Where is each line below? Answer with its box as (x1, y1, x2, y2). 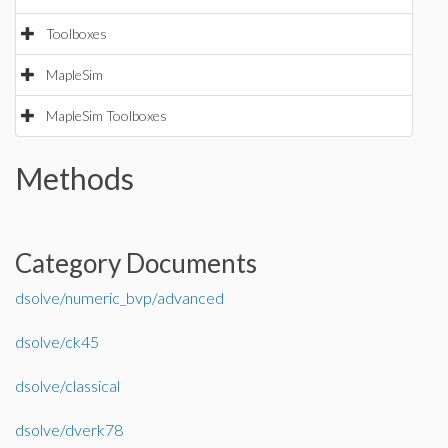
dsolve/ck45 (15, 332, 99, 351)
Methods (15, 160, 134, 196)
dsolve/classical (15, 376, 120, 395)
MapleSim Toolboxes (46, 107, 167, 124)
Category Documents (15, 247, 257, 279)
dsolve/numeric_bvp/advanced (15, 288, 224, 307)
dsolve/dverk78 (15, 420, 123, 439)
